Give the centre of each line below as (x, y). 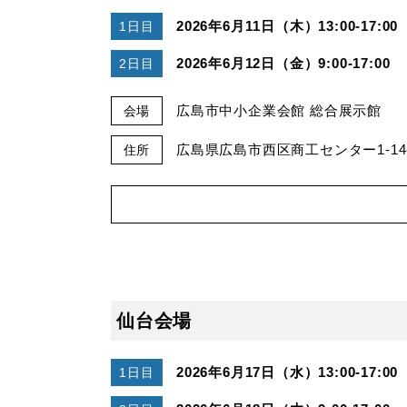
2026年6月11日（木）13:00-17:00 (288, 25)
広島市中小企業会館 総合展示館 (279, 110)
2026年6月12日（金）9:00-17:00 (283, 63)
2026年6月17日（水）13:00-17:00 (288, 372)
